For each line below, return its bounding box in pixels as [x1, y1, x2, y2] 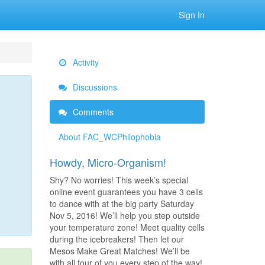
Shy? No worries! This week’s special [49, 174, 188, 186]
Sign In [179, 9, 205, 21]
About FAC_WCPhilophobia [58, 131, 161, 143]
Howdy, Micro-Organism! [49, 154, 166, 170]
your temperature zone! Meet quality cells [49, 221, 205, 233]
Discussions [70, 81, 117, 93]
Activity [70, 56, 99, 68]
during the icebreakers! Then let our [49, 233, 184, 245]
